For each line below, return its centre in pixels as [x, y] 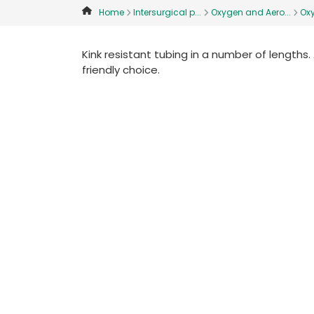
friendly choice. [121, 70]
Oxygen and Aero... [251, 12]
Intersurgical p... [167, 12]
